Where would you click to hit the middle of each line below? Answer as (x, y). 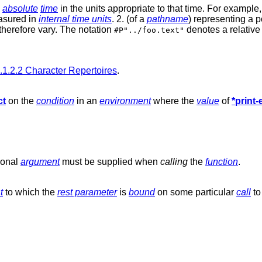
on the (21, 101)
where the (174, 101)
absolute (20, 8)
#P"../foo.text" (149, 30)
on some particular (196, 192)
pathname (168, 19)
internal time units (75, 19)
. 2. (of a (129, 19)
